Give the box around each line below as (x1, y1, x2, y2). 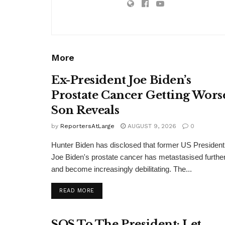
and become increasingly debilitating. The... (51, 164, 192, 173)
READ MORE (59, 187, 94, 194)
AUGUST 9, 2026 (126, 122, 176, 130)
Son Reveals (51, 103, 120, 117)
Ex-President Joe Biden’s (51, 73, 191, 87)
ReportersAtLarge (60, 122, 115, 130)
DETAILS (93, 186, 119, 193)
